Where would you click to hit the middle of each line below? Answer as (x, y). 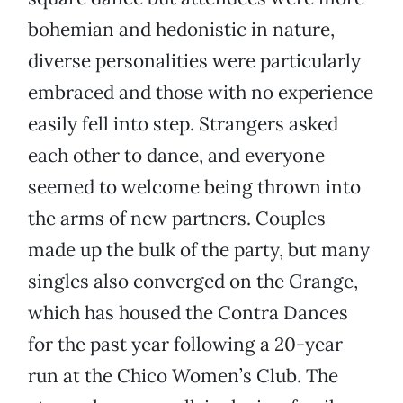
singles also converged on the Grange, (193, 282)
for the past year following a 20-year (185, 345)
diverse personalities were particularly (194, 61)
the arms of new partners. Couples (177, 219)
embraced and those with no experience (201, 93)
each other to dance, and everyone (176, 156)
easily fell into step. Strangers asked (183, 124)
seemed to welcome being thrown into (194, 187)
